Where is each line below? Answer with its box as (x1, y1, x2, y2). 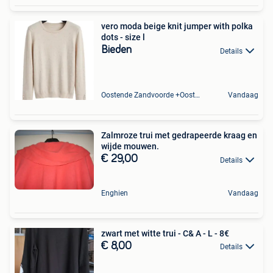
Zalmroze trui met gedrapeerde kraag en (101, 130, 257, 141)
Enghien (101, 188, 128, 197)
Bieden (101, 44, 132, 56)
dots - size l (101, 32, 145, 43)
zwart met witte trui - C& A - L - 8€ (101, 228, 229, 238)
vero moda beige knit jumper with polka (101, 21, 253, 32)
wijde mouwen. (101, 141, 159, 152)
